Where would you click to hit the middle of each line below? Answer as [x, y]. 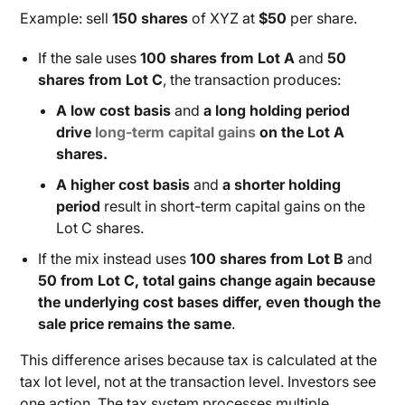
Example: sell [66, 18]
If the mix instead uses [114, 259]
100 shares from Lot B [267, 259]
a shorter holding [282, 184]
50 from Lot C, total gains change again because [207, 280]
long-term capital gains [176, 132]
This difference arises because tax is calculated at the [199, 360]
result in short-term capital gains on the [233, 206]
